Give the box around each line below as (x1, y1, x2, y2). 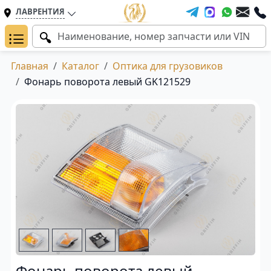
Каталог (62, 59, 99, 73)
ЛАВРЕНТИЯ (15, 6, 65, 17)
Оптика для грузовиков (113, 59, 223, 73)
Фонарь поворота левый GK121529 (24, 75, 191, 88)
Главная (11, 59, 48, 73)
